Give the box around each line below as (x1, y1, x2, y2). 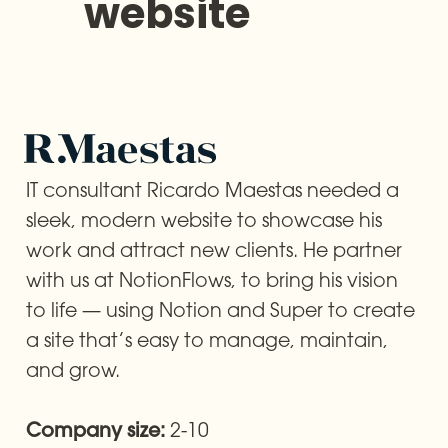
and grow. (26, 356, 120, 382)
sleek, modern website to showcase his (26, 206, 382, 232)
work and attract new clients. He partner (26, 236, 402, 262)
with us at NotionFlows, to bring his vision (26, 266, 398, 292)
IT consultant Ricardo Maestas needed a (26, 176, 399, 202)
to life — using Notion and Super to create (26, 296, 415, 322)
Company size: (26, 422, 170, 441)
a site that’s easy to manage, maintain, (26, 326, 388, 352)
